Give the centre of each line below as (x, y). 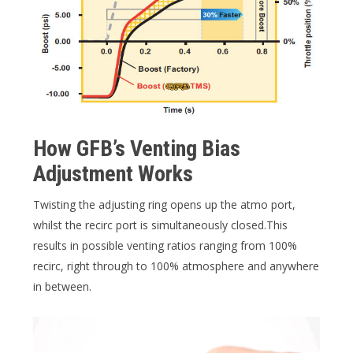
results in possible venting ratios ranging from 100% (165, 245)
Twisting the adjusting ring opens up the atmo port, (164, 204)
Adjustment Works (113, 173)
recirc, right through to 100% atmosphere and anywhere (176, 266)
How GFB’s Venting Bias (137, 148)
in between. (62, 286)
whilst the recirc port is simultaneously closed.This (160, 225)
